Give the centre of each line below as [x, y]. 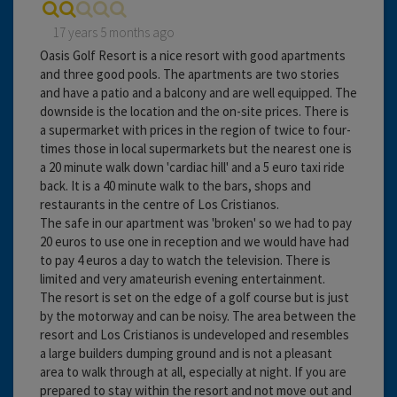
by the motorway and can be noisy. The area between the [198, 315]
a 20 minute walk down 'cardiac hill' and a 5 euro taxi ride [192, 167]
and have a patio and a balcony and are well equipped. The [198, 92]
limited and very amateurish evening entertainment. [183, 278]
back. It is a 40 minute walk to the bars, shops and [175, 185]
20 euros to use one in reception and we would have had [195, 241]
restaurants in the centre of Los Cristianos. [160, 204]
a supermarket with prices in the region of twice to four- [195, 129]
